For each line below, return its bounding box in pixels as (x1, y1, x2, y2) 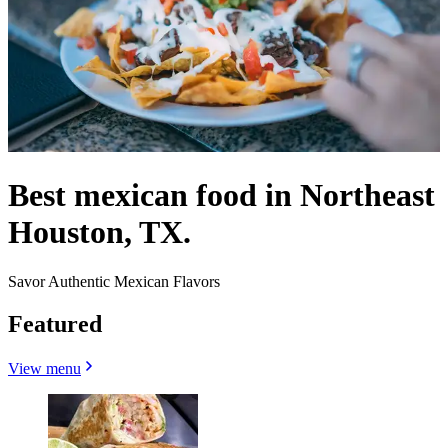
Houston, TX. (8, 214, 191, 251)
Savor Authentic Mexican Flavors (8, 272, 220, 290)
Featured (8, 310, 102, 337)
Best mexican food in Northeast (8, 177, 435, 214)
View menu (8, 359, 81, 377)
